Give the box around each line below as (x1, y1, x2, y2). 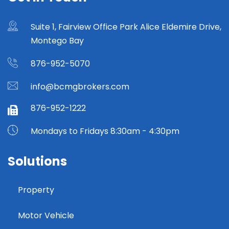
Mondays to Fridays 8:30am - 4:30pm (31, 125, 179, 137)
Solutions (8, 152, 67, 170)
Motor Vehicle (18, 209, 74, 221)
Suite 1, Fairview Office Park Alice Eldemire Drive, (31, 20, 221, 33)
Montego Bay (31, 34, 84, 47)
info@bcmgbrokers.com (31, 80, 129, 93)
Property (18, 184, 54, 196)
